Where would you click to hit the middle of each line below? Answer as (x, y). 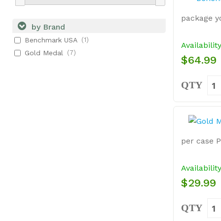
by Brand (47, 27)
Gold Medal (44, 53)
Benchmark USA (51, 40)
